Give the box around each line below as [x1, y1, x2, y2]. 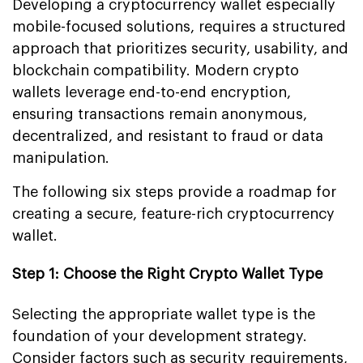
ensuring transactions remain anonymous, [12, 106, 307, 122]
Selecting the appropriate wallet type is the [12, 306, 315, 322]
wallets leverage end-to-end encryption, [12, 84, 291, 100]
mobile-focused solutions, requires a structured [12, 19, 346, 34]
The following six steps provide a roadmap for [12, 184, 336, 199]
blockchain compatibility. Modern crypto [12, 62, 299, 78]
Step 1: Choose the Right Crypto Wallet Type [12, 266, 322, 281]
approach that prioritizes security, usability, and [12, 41, 348, 56]
